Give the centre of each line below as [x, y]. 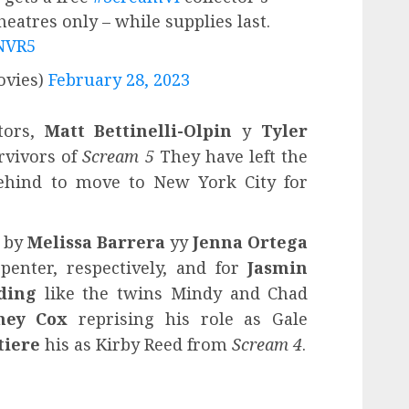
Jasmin [278, 267]
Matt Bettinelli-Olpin [143, 130]
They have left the [234, 156]
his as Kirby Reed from [136, 344]
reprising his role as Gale [188, 318]
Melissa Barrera [96, 241]
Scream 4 [267, 344]
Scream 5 [121, 156]
